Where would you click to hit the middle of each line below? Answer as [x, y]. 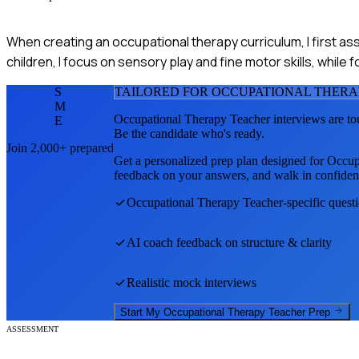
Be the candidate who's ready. [189, 133]
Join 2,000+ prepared [60, 147]
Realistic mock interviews [192, 282]
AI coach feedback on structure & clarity [229, 242]
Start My [142, 313]
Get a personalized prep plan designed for [220, 160]
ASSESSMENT [32, 329]
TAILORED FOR [163, 91]
